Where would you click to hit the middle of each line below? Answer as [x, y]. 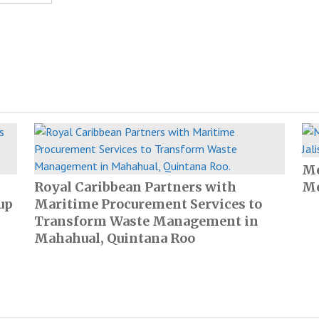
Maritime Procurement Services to [148, 204]
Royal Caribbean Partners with [135, 187]
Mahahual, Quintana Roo [115, 238]
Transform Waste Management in [146, 221]
